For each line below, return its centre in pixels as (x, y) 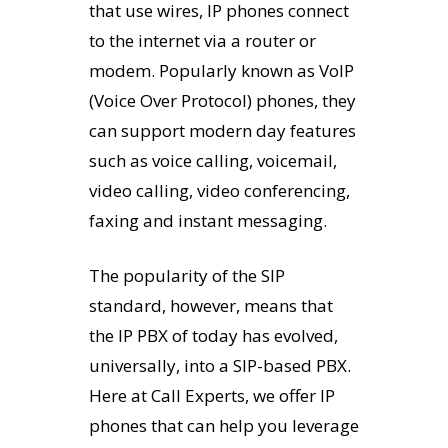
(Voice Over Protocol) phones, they (222, 100)
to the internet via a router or (202, 40)
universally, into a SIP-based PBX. (219, 365)
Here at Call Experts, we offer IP (211, 395)
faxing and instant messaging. (207, 220)
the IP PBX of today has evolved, (213, 335)
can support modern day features (222, 130)
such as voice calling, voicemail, (212, 160)
